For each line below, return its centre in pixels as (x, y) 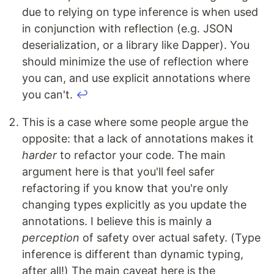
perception (51, 238)
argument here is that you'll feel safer (118, 172)
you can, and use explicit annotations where (136, 78)
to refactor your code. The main (141, 155)
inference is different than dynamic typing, (133, 254)
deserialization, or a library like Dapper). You (136, 45)
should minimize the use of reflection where (135, 61)
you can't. (49, 94)
